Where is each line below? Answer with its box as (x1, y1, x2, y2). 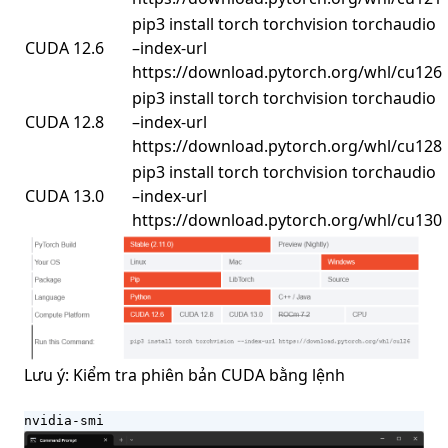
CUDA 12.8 (25, 111, 104, 133)
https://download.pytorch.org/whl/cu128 (132, 135, 442, 157)
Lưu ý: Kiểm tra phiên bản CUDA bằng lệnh (24, 363, 345, 386)
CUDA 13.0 (25, 185, 104, 207)
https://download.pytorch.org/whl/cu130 (132, 209, 442, 231)
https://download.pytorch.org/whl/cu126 (132, 61, 442, 83)
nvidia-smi (24, 412, 104, 428)
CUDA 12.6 (25, 37, 104, 59)
